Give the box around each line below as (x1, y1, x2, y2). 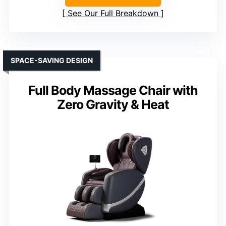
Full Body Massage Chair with (28, 83, 198, 98)
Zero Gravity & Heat (57, 97, 169, 112)
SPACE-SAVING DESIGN (11, 56, 93, 65)
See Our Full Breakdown (68, 8, 158, 19)
